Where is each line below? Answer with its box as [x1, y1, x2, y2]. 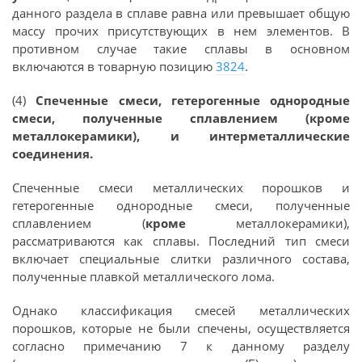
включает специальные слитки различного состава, [12, 250, 350, 267]
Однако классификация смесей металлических [12, 302, 350, 318]
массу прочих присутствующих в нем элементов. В [12, 23, 350, 39]
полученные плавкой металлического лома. [12, 268, 275, 284]
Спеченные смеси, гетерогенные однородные [36, 92, 350, 108]
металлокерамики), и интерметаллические [12, 128, 350, 144]
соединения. [12, 145, 93, 162]
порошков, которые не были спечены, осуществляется [12, 320, 350, 336]
